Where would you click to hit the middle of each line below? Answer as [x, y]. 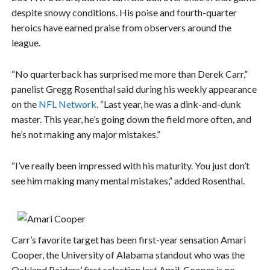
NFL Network [68, 104]
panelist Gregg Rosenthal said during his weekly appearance [134, 89]
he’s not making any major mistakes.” [86, 134]
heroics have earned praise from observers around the [122, 27]
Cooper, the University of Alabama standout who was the [128, 254]
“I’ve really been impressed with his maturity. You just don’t [131, 166]
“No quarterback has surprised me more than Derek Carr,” [130, 74]
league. [26, 42]
